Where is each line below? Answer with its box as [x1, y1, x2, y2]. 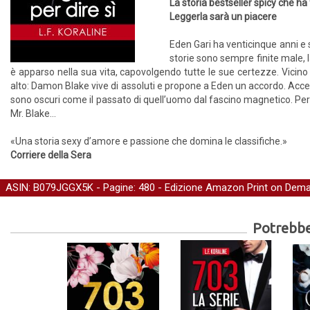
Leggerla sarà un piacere [170, 11, 277, 22]
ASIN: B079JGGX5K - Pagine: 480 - [6, 181, 165, 194]
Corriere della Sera [10, 149, 91, 161]
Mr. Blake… [10, 108, 56, 119]
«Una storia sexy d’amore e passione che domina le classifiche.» [10, 136, 287, 147]
